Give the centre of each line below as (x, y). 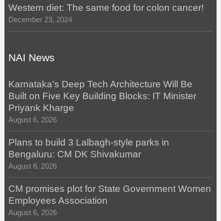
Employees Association (58, 201)
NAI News (31, 57)
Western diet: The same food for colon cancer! (106, 7)
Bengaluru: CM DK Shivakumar (74, 154)
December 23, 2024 (40, 19)
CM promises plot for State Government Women (110, 189)
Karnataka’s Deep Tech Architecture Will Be (100, 84)
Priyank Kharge (41, 108)
